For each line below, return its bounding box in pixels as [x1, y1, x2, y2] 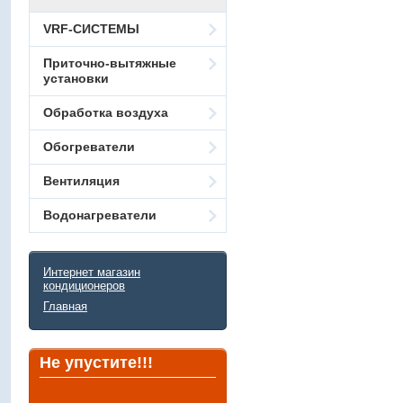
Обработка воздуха [43, 104, 168, 120]
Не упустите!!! [40, 353, 153, 372]
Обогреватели [43, 139, 135, 154]
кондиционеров [43, 278, 125, 292]
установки [43, 70, 109, 85]
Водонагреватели [43, 207, 157, 222]
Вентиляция [43, 173, 120, 188]
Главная [43, 299, 87, 313]
